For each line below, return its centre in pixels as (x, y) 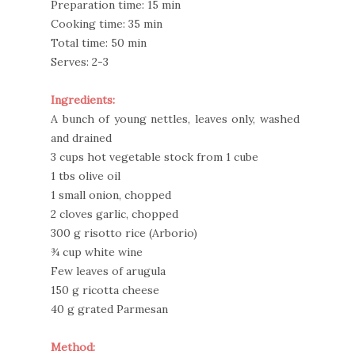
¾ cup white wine (97, 252)
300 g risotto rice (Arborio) (124, 233)
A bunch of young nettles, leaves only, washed (175, 119)
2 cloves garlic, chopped (115, 214)
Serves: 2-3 (80, 62)
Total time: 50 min (99, 43)
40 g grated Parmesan (109, 309)
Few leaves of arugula (108, 271)
